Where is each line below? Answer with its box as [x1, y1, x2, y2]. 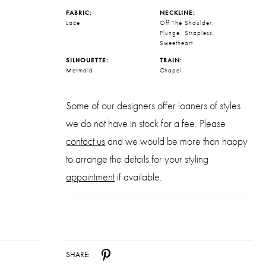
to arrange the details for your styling [66, 151, 209, 166]
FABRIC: [66, 8, 93, 17]
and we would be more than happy [105, 134, 248, 148]
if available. [115, 169, 163, 183]
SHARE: [66, 249, 90, 260]
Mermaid [66, 65, 94, 74]
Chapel [159, 65, 182, 74]
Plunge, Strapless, [159, 28, 215, 37]
